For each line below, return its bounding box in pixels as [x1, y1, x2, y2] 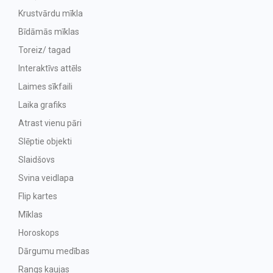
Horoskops [18, 228, 59, 238]
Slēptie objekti [18, 136, 72, 146]
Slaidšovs [18, 155, 55, 165]
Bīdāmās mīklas [18, 27, 79, 37]
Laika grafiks [18, 100, 66, 110]
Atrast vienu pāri [18, 118, 82, 128]
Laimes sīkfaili [18, 82, 73, 91]
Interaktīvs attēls [18, 63, 82, 73]
